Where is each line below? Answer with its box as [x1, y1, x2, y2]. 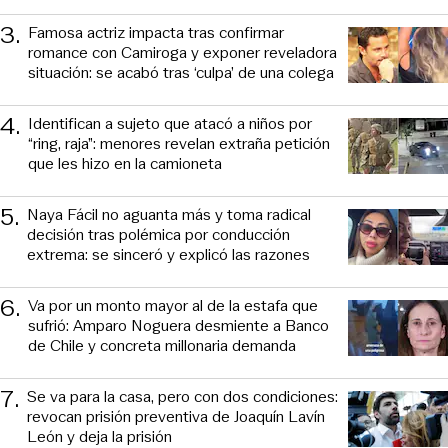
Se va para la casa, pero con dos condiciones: [27, 384, 338, 408]
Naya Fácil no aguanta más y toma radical [27, 202, 311, 226]
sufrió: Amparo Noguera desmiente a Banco [28, 313, 329, 337]
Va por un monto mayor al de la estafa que [28, 293, 318, 317]
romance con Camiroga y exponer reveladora [28, 40, 337, 64]
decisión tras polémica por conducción [27, 222, 290, 246]
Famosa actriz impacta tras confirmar [28, 20, 284, 44]
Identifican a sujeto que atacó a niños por [28, 111, 312, 135]
